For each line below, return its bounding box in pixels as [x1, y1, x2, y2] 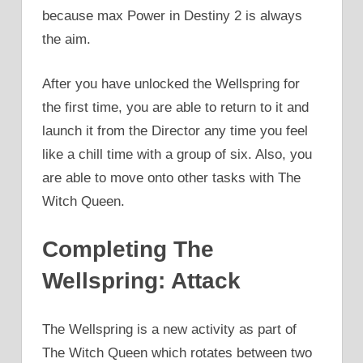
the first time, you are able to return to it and [42, 99, 309, 115]
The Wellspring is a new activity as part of [42, 321, 297, 337]
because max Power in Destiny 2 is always [42, 8, 302, 24]
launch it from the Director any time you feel [42, 122, 308, 139]
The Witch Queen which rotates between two [42, 344, 312, 361]
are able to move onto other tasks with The [42, 169, 301, 186]
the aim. [42, 32, 91, 48]
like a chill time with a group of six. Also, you [42, 146, 312, 162]
